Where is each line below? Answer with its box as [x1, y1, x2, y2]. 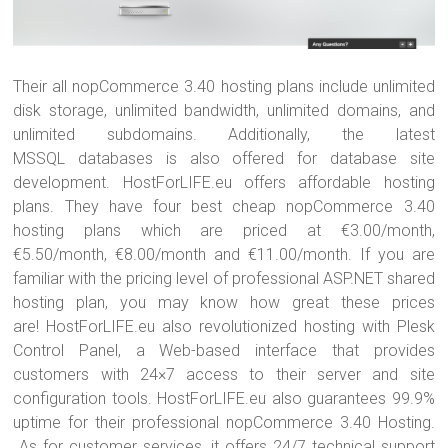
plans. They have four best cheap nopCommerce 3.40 [13, 197, 435, 217]
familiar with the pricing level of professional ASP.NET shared [13, 269, 435, 289]
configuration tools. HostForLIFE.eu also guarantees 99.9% [13, 389, 435, 409]
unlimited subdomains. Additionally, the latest [13, 125, 435, 145]
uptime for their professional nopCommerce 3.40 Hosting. [13, 413, 435, 433]
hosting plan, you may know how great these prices [13, 293, 435, 313]
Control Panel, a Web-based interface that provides [13, 341, 435, 361]
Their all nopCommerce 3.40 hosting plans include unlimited [13, 77, 435, 97]
